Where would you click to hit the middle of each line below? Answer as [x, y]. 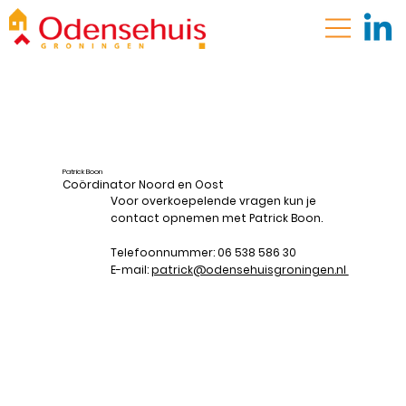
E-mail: [130, 270]
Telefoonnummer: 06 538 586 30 [203, 253]
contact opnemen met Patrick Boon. [217, 218]
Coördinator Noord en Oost [143, 185]
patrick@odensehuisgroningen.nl [250, 270]
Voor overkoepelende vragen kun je [213, 201]
